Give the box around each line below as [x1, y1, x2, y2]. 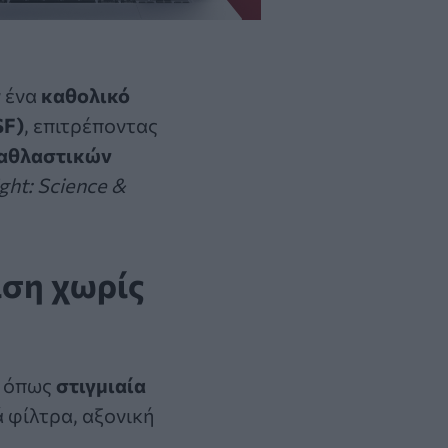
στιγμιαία [56, 372, 146, 397]
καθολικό [41, 82, 130, 107]
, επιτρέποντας [24, 112, 158, 137]
